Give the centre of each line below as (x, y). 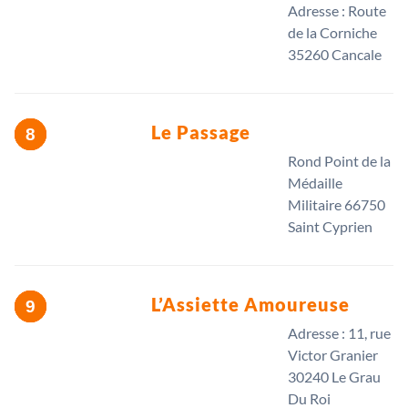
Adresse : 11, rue (339, 333)
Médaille (315, 183)
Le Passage (201, 133)
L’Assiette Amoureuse (250, 305)
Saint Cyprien (330, 227)
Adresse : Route (337, 11)
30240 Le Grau (334, 377)
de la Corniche (332, 33)
